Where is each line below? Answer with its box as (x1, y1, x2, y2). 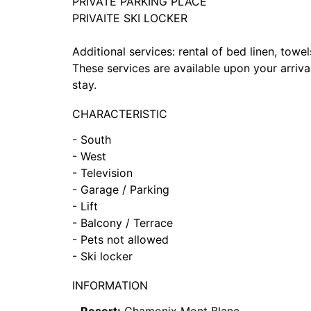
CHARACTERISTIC (72, 107, 167, 121)
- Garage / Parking (72, 183, 169, 196)
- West (72, 149, 106, 163)
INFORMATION (72, 278, 148, 292)
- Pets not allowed (72, 233, 169, 246)
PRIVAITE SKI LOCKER (72, 11, 187, 25)
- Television (72, 166, 133, 180)
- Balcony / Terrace (72, 216, 173, 230)
